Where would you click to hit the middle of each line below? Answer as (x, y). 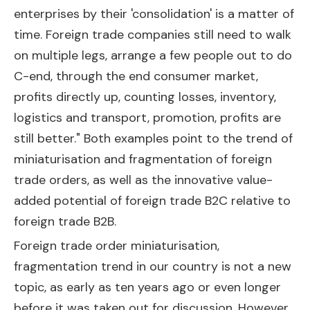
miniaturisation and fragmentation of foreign (143, 159)
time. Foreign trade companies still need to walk (153, 35)
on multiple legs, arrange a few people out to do (153, 55)
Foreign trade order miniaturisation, (117, 246)
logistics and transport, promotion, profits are (147, 118)
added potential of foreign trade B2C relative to (152, 201)
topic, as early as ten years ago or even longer (147, 287)
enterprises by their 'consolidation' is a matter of (154, 14)
